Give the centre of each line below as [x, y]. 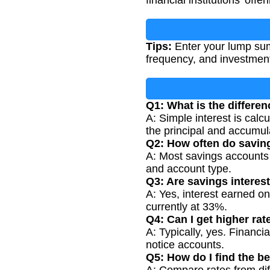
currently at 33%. [187, 207]
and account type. [189, 169]
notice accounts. [185, 245]
